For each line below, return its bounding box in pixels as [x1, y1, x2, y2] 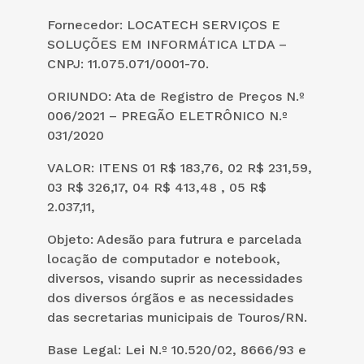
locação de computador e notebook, [47, 250, 280, 266]
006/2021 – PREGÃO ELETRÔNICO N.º [47, 107, 288, 123]
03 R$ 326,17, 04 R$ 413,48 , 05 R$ [47, 179, 266, 195]
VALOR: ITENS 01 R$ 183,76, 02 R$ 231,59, [47, 159, 312, 175]
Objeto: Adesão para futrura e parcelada [47, 231, 301, 247]
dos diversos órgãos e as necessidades [47, 289, 293, 305]
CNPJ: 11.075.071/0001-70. [47, 55, 209, 71]
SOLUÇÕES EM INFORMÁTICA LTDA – [47, 36, 287, 52]
